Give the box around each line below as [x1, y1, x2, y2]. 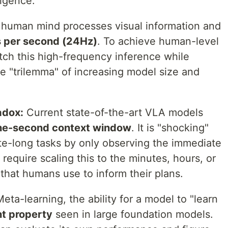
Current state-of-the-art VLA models [23, 106, 203, 119]
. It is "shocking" [131, 122, 209, 134]
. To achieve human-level [97, 35, 219, 47]
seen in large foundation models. [52, 208, 213, 220]
